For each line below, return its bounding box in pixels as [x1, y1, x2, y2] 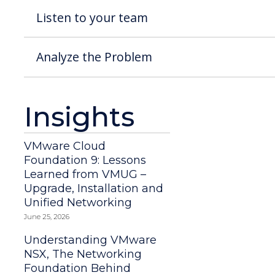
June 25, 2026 [24, 212, 70, 221]
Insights [24, 99, 135, 133]
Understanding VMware [24, 233, 157, 247]
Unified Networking [24, 195, 133, 209]
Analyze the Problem [36, 48, 153, 65]
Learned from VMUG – [24, 167, 147, 181]
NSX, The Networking [24, 247, 142, 261]
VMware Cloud [24, 139, 106, 153]
